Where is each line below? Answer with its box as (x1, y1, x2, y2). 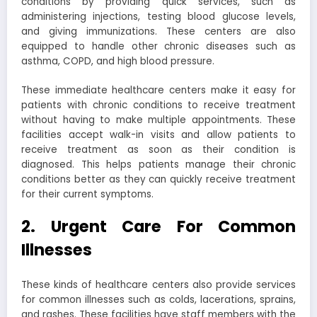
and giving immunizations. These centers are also (21, 25, 296, 39)
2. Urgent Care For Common (21, 214, 296, 238)
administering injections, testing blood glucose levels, (21, 10, 296, 24)
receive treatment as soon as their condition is (21, 142, 296, 156)
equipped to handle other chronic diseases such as (21, 40, 296, 54)
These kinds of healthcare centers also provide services (21, 278, 296, 292)
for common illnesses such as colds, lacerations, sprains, (21, 293, 296, 307)
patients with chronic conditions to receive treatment (21, 98, 296, 112)
